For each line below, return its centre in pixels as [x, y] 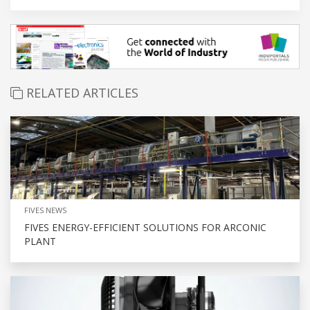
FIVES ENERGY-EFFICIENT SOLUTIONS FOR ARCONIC [145, 227]
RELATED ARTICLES [81, 92]
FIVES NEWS [45, 210]
